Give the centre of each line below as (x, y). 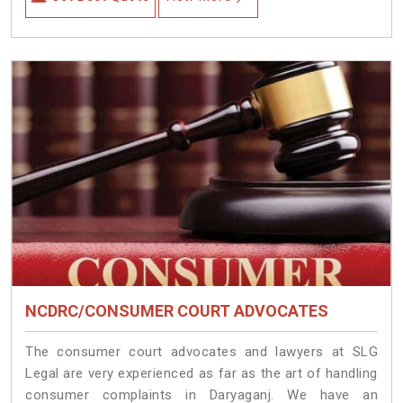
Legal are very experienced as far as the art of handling (201, 373)
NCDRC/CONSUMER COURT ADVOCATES (177, 310)
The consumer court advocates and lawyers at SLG (201, 351)
